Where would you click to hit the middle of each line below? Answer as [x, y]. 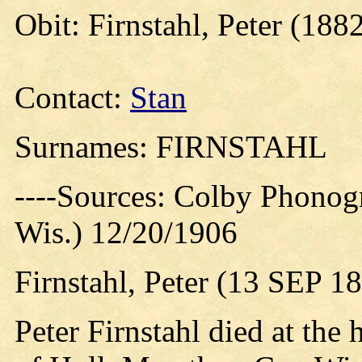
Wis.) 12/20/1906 [126, 232]
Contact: [72, 97]
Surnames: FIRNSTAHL [171, 147]
